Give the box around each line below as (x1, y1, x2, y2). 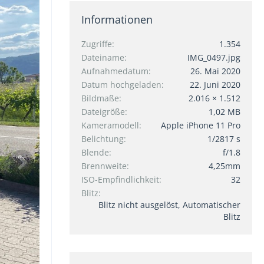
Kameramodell (81, 120, 139, 131)
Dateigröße (81, 106, 125, 118)
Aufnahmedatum (81, 65, 148, 77)
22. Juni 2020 (190, 79, 240, 91)
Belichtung (81, 133, 124, 145)
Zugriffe (81, 38, 112, 50)
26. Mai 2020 (190, 65, 240, 77)
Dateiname (81, 52, 124, 64)
